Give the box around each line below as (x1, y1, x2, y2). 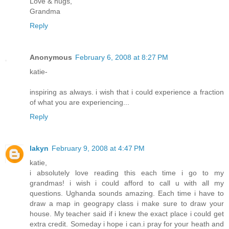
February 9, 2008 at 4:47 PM (52, 144, 145, 153)
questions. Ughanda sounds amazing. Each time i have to (30, 189, 224, 198)
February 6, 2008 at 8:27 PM (75, 53, 168, 62)
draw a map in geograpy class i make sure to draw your (30, 199, 224, 208)
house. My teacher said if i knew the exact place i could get (30, 210, 224, 218)
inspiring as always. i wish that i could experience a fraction (30, 88, 224, 97)
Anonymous (30, 53, 72, 62)
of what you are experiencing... (30, 98, 129, 107)
